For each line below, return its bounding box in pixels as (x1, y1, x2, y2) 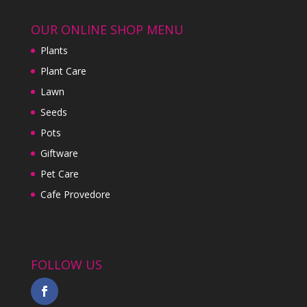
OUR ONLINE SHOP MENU (30, 21, 184, 38)
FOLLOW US (30, 256, 102, 273)
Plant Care (40, 64, 86, 77)
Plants (40, 43, 68, 57)
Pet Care (40, 167, 79, 180)
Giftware (40, 146, 78, 160)
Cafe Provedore (40, 187, 110, 201)
